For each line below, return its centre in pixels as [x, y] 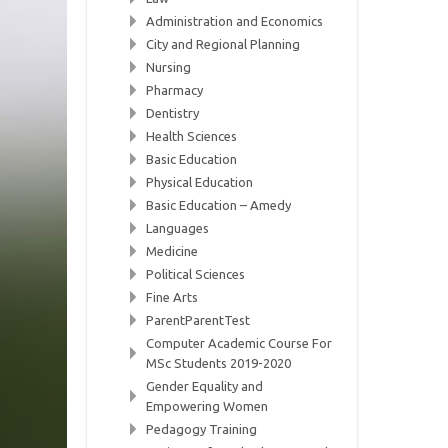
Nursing [169, 67]
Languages [178, 228]
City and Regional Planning [223, 44]
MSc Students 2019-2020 [219, 363]
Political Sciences [196, 274]
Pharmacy [175, 90]
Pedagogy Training [202, 429]
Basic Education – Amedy [219, 205]
